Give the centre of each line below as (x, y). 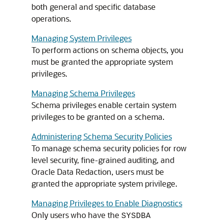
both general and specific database (94, 7)
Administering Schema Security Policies (102, 136)
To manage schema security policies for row (109, 148)
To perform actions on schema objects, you (107, 50)
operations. (51, 18)
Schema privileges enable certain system (104, 105)
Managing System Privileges (82, 38)
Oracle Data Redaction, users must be (98, 172)
